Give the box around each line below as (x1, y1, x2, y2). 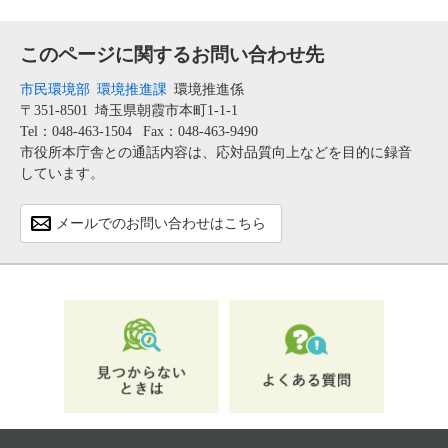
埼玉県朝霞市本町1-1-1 (95, 103, 238, 119)
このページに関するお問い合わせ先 (20, 44, 324, 66)
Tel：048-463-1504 (20, 124, 132, 140)
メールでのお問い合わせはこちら (56, 216, 266, 232)
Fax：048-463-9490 (143, 124, 258, 140)
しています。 (20, 166, 104, 182)
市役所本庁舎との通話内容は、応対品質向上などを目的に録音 (20, 145, 412, 161)
